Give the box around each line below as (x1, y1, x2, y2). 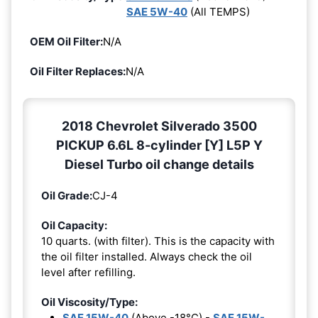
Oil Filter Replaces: (30, 64, 126, 78)
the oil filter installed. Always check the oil (41, 249, 252, 263)
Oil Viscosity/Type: (41, 295, 138, 309)
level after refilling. (41, 265, 136, 279)
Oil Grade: (41, 188, 92, 202)
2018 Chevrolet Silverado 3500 (61, 118, 257, 133)
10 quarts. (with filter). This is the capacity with (41, 234, 275, 248)
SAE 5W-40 (126, 4, 187, 18)
